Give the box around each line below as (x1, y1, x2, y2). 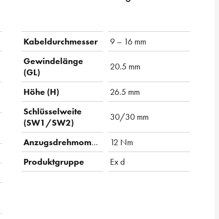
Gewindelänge (23, 55, 83, 67)
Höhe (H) (23, 86, 59, 98)
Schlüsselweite (23, 106, 82, 117)
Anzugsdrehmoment (91, 136, 98, 148)
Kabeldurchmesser (23, 36, 98, 47)
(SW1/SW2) (23, 117, 74, 129)
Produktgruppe (23, 156, 84, 168)
